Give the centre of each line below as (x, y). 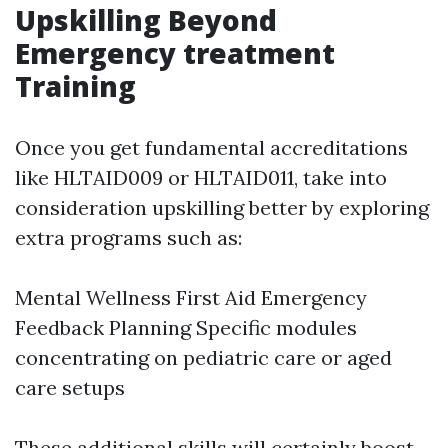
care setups (70, 387)
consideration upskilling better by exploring (222, 207)
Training (75, 86)
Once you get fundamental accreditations (211, 147)
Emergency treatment (175, 53)
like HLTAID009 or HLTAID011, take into (201, 177)
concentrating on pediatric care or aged (203, 357)
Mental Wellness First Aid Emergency (191, 297)
